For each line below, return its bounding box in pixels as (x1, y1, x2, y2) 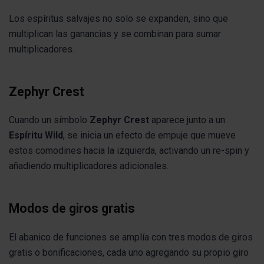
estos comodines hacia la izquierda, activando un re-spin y (9, 145, 249, 157)
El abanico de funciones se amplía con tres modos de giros (9, 231, 253, 243)
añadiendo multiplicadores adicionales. (9, 160, 169, 172)
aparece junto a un (149, 114, 225, 126)
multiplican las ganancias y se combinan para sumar (9, 28, 221, 39)
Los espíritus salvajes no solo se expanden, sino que (9, 12, 228, 24)
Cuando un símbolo (9, 114, 90, 126)
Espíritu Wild (9, 130, 63, 141)
